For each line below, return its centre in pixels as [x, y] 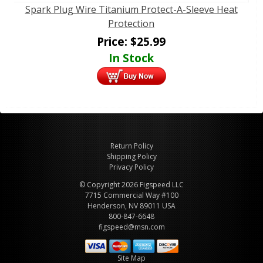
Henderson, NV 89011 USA [131, 206]
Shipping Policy [131, 157]
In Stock [131, 58]
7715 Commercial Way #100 [131, 195]
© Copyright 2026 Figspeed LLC [131, 185]
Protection [131, 24]
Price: [114, 42]
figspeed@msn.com [131, 227]
